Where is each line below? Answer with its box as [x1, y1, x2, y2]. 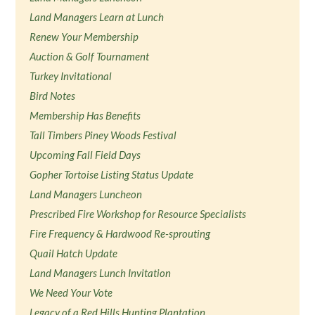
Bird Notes [30, 89, 76, 102]
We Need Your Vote [30, 286, 113, 299]
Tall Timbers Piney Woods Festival [30, 129, 177, 141]
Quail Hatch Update [30, 247, 118, 259]
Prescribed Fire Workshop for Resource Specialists [30, 207, 247, 220]
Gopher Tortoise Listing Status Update [30, 168, 194, 181]
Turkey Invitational [30, 70, 112, 82]
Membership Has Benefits [30, 109, 141, 122]
